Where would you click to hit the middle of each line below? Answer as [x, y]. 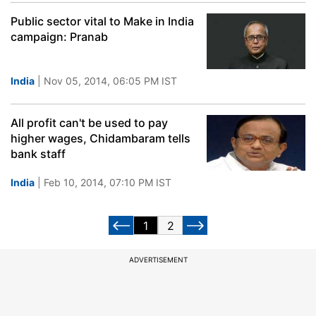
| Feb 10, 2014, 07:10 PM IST [103, 182]
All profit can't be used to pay [89, 123]
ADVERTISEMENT [158, 260]
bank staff [38, 154]
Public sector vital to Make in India [102, 21]
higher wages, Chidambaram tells [101, 138]
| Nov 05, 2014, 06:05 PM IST [106, 81]
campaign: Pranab [59, 37]
